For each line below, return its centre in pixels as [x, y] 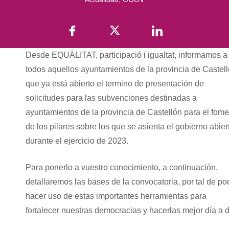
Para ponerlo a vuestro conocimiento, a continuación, [122, 167]
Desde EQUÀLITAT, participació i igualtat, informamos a [127, 55]
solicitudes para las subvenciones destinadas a [111, 98]
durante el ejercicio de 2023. [77, 141]
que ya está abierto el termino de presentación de [115, 83]
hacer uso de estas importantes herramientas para [116, 196]
